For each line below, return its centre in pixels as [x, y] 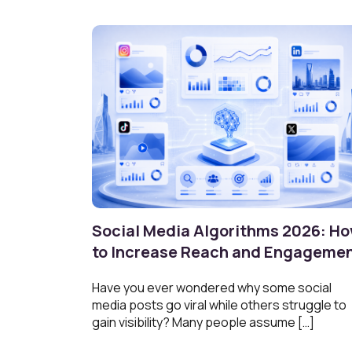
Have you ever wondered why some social [212, 288]
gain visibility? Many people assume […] [203, 323]
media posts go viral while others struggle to [219, 305]
